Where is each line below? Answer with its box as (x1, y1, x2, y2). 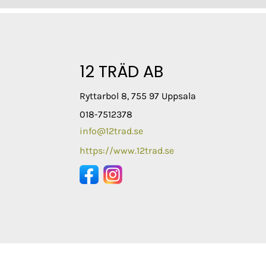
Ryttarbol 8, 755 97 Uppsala (80, 90, 197, 102)
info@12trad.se (80, 125, 144, 137)
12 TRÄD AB (80, 60, 164, 83)
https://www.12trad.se (80, 144, 175, 156)
